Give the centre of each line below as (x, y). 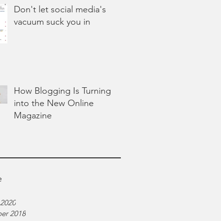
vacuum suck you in (52, 22)
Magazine (33, 115)
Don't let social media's (60, 9)
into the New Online (54, 103)
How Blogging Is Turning (62, 91)
